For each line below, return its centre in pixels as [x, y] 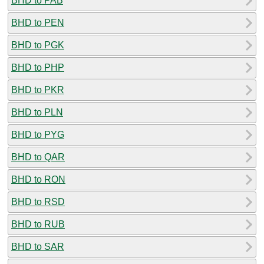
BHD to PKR [38, 90]
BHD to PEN [38, 22]
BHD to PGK [38, 45]
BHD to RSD [38, 202]
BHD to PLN [37, 112]
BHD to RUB [38, 224]
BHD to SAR [38, 246]
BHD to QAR [38, 157]
